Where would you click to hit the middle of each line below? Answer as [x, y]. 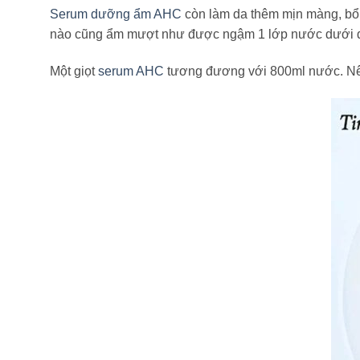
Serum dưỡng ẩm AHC [116, 14]
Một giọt [74, 71]
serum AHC [131, 71]
